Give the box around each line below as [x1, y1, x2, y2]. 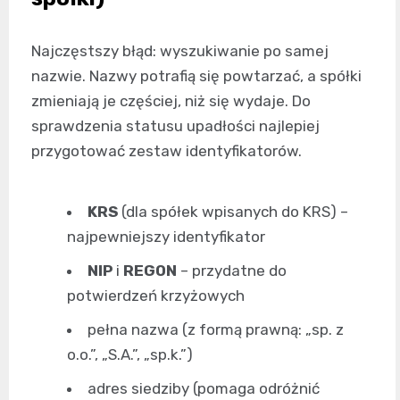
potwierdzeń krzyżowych [67, 287, 245, 304]
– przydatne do [177, 262, 287, 279]
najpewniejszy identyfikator [67, 228, 265, 246]
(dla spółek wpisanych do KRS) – [118, 203, 348, 221]
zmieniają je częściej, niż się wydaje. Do [31, 92, 311, 110]
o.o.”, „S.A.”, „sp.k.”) [67, 346, 193, 363]
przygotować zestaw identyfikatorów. [31, 142, 302, 160]
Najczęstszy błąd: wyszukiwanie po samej [31, 42, 329, 60]
